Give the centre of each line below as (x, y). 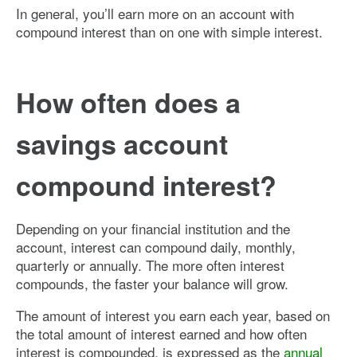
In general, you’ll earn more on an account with (155, 13)
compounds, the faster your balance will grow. (152, 283)
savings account (122, 143)
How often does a (128, 102)
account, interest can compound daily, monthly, (156, 246)
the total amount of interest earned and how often (161, 333)
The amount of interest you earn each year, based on (173, 315)
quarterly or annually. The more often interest (150, 265)
